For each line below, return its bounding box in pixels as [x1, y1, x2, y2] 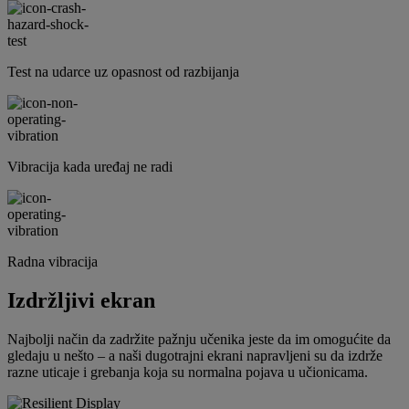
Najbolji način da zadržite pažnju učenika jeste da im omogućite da [7, 330, 391, 347]
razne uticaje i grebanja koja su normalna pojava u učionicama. [7, 363, 368, 380]
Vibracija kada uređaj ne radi [7, 159, 173, 175]
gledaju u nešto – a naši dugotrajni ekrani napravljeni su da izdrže [7, 347, 383, 363]
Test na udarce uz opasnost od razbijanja [7, 64, 239, 80]
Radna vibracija [7, 254, 98, 270]
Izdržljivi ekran [7, 288, 155, 312]
